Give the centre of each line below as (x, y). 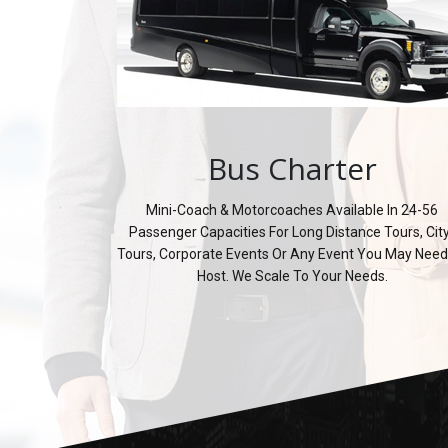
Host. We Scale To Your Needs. (292, 275)
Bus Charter (292, 168)
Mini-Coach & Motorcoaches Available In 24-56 (292, 209)
